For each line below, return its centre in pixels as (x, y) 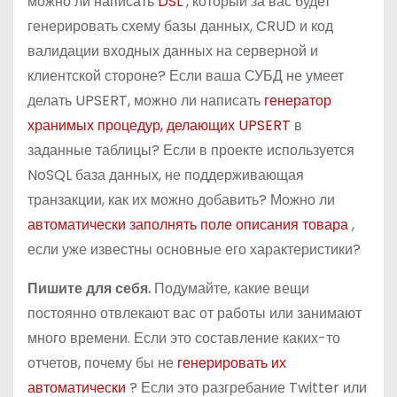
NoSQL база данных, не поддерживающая (166, 175)
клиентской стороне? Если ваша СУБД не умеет (186, 76)
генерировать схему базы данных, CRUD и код (180, 26)
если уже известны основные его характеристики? (194, 249)
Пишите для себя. (91, 288)
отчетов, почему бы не (102, 363)
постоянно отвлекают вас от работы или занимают (195, 313)
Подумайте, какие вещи (232, 288)
